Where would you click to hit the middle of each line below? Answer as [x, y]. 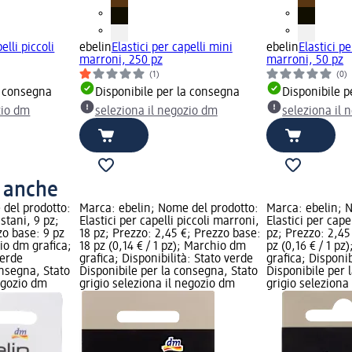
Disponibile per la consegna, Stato [168, 271]
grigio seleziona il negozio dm [157, 284]
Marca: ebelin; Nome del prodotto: [169, 209]
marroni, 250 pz [121, 60]
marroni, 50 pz [305, 60]
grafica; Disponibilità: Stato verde [166, 259]
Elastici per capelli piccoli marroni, [169, 221]
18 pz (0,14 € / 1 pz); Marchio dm [162, 246]
